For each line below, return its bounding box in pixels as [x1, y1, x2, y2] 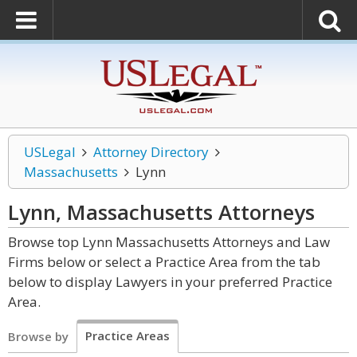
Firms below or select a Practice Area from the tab [8, 253, 320, 271]
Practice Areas [85, 328, 170, 343]
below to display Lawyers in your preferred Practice [8, 273, 332, 291]
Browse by [8, 328, 69, 344]
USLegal [24, 143, 76, 161]
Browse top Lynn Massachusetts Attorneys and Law [8, 233, 330, 251]
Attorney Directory [92, 143, 209, 161]
